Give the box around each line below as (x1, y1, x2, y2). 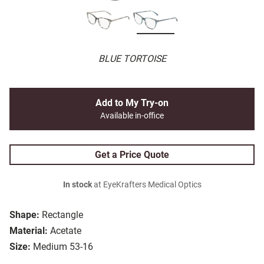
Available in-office (100, 111, 164, 121)
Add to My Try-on (95, 97, 169, 109)
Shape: (9, 209, 39, 221)
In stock (62, 180, 92, 190)
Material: (9, 225, 48, 237)
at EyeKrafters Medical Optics (91, 180, 202, 190)
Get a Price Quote (95, 149, 169, 161)
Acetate (50, 225, 81, 237)
